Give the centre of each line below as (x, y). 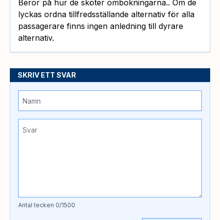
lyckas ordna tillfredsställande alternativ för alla (106, 14)
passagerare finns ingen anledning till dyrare (101, 26)
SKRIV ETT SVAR (47, 75)
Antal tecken (36, 205)
